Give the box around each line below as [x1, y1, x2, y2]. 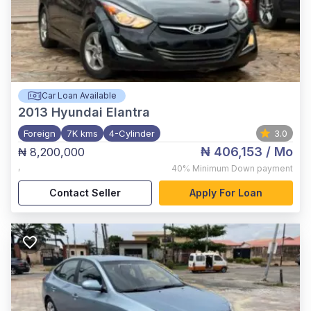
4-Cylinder [109, 128, 155, 139]
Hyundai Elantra [51, 105, 150, 119]
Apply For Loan [190, 187, 262, 199]
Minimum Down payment [192, 163, 293, 174]
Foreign [24, 128, 56, 139]
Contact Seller [49, 187, 121, 199]
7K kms [67, 128, 98, 139]
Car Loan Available [41, 90, 117, 101]
